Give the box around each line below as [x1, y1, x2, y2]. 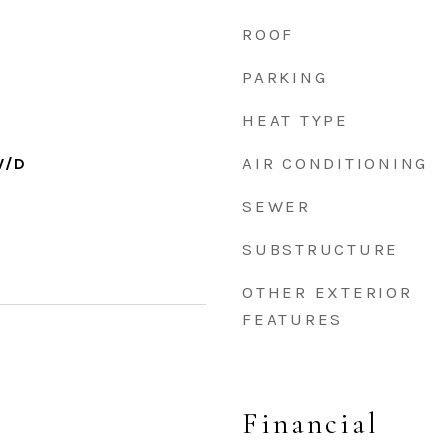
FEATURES [242, 309, 343, 329]
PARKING [242, 67, 328, 87]
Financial [242, 406, 379, 441]
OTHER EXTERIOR [242, 282, 413, 302]
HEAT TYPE [242, 110, 349, 130]
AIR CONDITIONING [242, 153, 428, 173]
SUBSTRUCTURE [242, 239, 399, 259]
